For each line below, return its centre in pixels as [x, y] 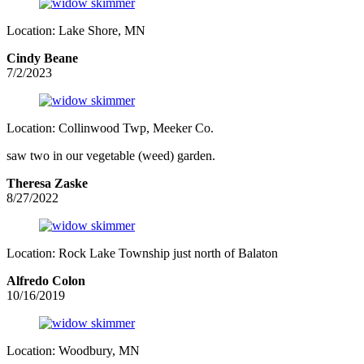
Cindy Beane [42, 58]
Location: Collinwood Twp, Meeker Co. [110, 128]
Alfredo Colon [46, 281]
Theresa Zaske [47, 184]
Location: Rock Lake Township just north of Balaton [142, 253]
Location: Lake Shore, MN [76, 31]
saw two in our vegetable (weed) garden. [111, 156]
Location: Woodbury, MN [73, 351]
